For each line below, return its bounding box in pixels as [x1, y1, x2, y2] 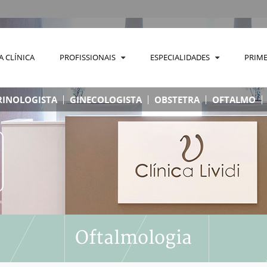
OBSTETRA [154, 94, 200, 105]
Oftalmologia [75, 227, 192, 249]
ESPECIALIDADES [150, 52, 215, 63]
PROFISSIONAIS [60, 52, 121, 63]
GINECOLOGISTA [70, 94, 142, 105]
